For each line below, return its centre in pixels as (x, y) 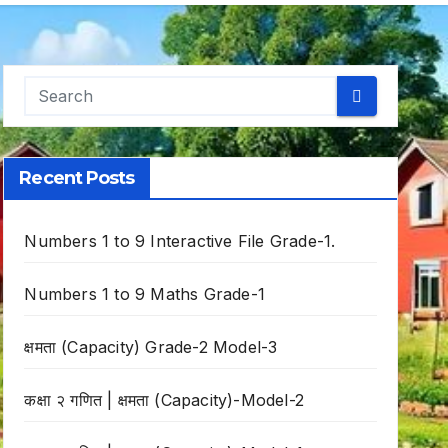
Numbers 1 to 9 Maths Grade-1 (144, 294)
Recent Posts (77, 178)
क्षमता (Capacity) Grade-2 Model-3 (151, 347)
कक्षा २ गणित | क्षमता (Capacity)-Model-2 (164, 400)
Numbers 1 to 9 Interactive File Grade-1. (180, 241)
